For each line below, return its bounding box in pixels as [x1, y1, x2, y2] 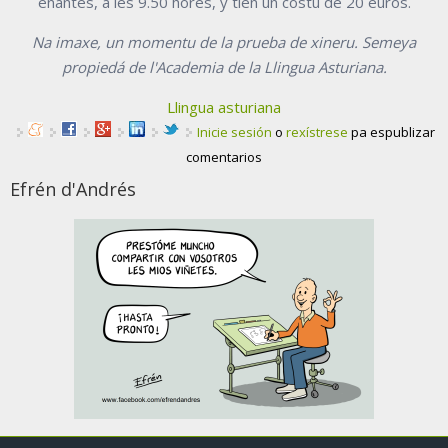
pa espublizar [348, 122, 435, 141]
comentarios [186, 147, 262, 166]
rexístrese [286, 122, 348, 141]
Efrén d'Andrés [10, 176, 136, 201]
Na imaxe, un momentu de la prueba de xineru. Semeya [32, 31, 416, 52]
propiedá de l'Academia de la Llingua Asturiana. [61, 56, 387, 77]
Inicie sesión [197, 122, 272, 141]
